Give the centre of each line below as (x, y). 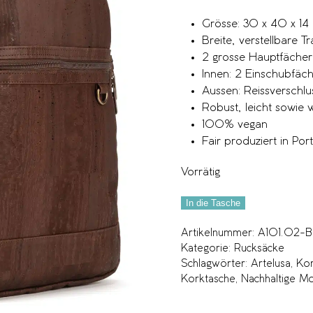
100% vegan (235, 125)
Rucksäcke (259, 249)
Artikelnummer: (219, 234)
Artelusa (271, 264)
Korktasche (208, 280)
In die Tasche (213, 203)
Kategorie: (208, 249)
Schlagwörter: (216, 264)
